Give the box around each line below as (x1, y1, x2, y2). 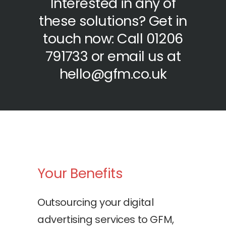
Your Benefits (37, 164, 123, 183)
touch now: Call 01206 (43, 29, 183, 48)
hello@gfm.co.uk (59, 65, 167, 83)
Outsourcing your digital (37, 195, 154, 209)
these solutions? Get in (39, 12, 187, 30)
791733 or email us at (45, 47, 181, 66)
